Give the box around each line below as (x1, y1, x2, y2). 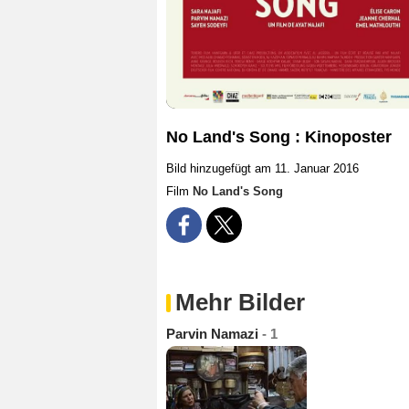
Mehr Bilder (175, 288, 305, 317)
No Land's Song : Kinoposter (166, 128, 392, 147)
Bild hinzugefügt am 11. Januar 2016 (166, 162, 359, 176)
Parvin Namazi (166, 326, 262, 342)
